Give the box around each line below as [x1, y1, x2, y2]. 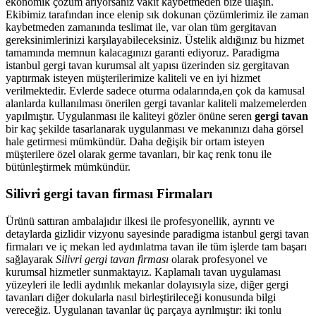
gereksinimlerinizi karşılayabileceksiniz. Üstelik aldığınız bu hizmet [6, 33, 304, 46]
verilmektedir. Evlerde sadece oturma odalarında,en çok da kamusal [6, 84, 305, 97]
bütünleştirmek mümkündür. [6, 160, 130, 173]
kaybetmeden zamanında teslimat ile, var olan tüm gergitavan [6, 20, 276, 33]
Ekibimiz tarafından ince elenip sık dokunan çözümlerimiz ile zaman [6, 8, 309, 20]
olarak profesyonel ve [169, 253, 267, 265]
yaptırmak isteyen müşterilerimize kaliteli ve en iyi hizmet [6, 71, 260, 84]
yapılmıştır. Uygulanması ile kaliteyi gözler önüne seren [6, 109, 255, 122]
